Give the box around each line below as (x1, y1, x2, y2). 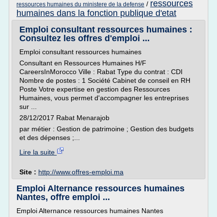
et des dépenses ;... (19, 134, 80, 141)
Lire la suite (19, 148, 57, 156)
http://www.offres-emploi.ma (38, 168, 124, 176)
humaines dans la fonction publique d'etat (16, 8, 176, 18)
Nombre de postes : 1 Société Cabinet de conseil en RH (19, 77, 190, 84)
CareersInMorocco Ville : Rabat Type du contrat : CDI (19, 68, 183, 76)
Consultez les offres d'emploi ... (19, 33, 150, 43)
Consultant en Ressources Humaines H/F (19, 59, 146, 67)
